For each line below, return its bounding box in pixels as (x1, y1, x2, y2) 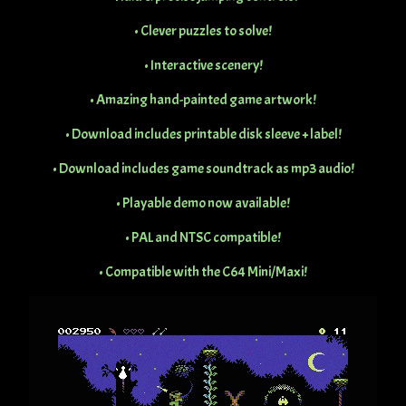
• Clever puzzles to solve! (134, 22, 272, 41)
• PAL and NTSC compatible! (125, 228, 281, 247)
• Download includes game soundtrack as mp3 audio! (52, 159, 354, 179)
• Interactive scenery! (143, 56, 263, 75)
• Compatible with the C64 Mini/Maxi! (99, 263, 307, 282)
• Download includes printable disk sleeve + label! (64, 125, 342, 144)
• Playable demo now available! (116, 194, 290, 213)
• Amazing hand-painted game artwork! (90, 91, 316, 110)
